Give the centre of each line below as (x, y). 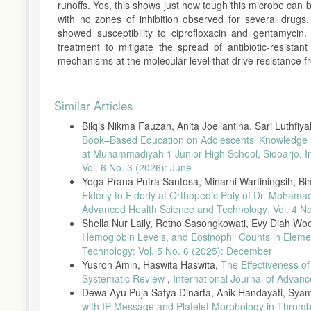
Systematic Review (125, 278)
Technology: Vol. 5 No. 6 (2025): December (177, 250)
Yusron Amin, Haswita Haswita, (151, 264)
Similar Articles (93, 105)
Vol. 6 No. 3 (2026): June (137, 167)
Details (77, 116)
